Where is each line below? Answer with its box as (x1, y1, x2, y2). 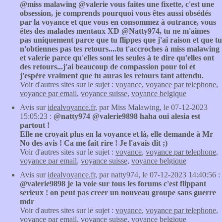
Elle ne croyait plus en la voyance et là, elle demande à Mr (20, 130, 213, 138)
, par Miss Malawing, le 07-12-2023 (95, 103, 208, 111)
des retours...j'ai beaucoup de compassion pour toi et (20, 62, 195, 71)
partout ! (20, 121, 50, 129)
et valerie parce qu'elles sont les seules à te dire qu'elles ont (20, 54, 214, 62)
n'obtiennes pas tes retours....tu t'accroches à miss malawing (20, 45, 220, 53)
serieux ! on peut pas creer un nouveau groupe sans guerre (20, 188, 216, 197)
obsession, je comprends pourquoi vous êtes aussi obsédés (20, 9, 211, 17)
